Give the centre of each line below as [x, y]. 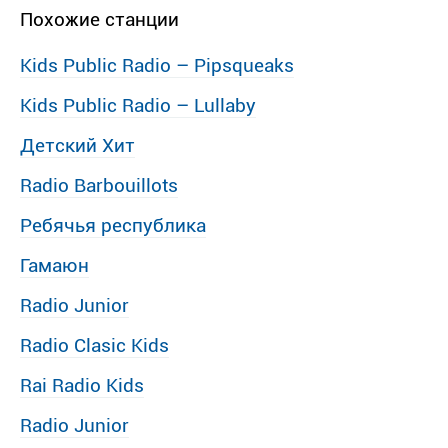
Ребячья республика [113, 225]
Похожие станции [99, 19]
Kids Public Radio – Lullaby [138, 105]
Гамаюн [54, 265]
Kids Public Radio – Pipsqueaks [157, 65]
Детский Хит [77, 145]
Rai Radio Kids [82, 385]
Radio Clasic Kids [94, 345]
